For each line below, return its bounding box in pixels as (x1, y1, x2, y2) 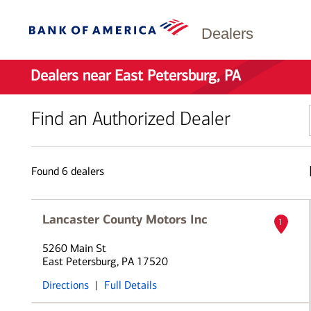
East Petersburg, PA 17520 (42, 255, 168, 268)
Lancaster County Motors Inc (42, 212, 208, 227)
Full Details (103, 278, 157, 292)
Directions (42, 278, 89, 292)
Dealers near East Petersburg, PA (31, 67, 241, 85)
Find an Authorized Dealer (31, 107, 230, 131)
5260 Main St (42, 242, 106, 255)
